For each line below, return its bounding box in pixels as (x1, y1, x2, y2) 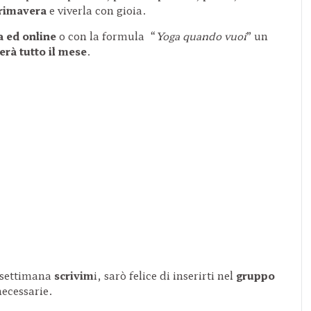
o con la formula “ (59, 28, 155, 43)
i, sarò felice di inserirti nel (94, 267, 233, 283)
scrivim (54, 267, 94, 283)
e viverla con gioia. (49, 2, 146, 17)
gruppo (233, 267, 275, 283)
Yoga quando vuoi (155, 28, 246, 43)
